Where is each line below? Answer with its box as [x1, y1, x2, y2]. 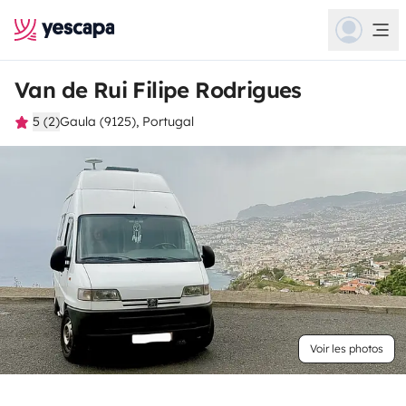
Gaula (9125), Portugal [60, 113, 194, 130]
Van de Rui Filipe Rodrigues [14, 76, 302, 103]
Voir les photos [310, 342, 383, 355]
